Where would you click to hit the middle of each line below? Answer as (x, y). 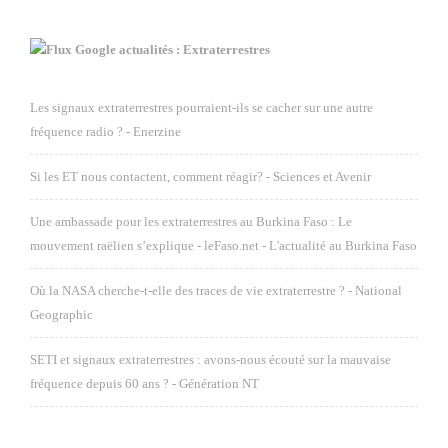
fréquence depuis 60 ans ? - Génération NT (144, 383)
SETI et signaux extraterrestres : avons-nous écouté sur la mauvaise (210, 359)
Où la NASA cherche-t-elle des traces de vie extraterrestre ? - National (216, 290)
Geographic (61, 314)
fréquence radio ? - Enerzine (105, 131)
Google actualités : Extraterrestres (172, 49)
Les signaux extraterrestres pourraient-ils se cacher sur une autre (201, 107)
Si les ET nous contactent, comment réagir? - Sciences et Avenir (201, 176)
